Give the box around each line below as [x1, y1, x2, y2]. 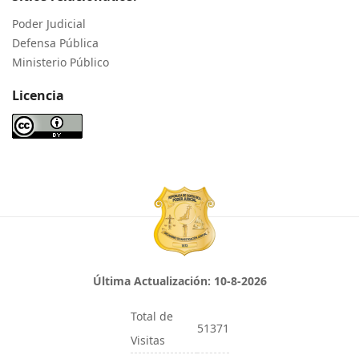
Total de [130, 308, 173, 324]
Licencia [12, 86, 64, 104]
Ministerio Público [12, 54, 109, 70]
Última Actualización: [92, 272, 214, 288]
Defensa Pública [12, 34, 99, 50]
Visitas [130, 332, 165, 348]
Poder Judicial [12, 15, 86, 31]
